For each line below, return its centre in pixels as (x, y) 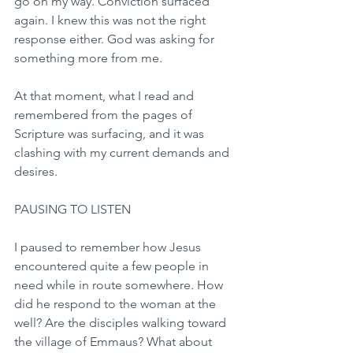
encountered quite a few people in (113, 266)
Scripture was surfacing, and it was (111, 134)
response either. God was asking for (116, 39)
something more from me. (88, 58)
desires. (36, 172)
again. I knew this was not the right (111, 20)
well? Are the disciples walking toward (122, 323)
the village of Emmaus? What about (115, 342)
